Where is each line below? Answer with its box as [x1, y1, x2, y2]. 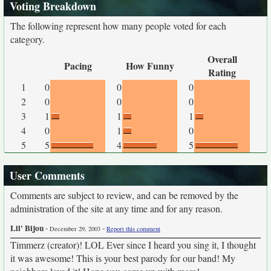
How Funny [125, 59, 174, 73]
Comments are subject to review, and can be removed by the [10, 189, 238, 201]
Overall [207, 52, 237, 66]
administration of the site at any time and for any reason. [10, 202, 223, 215]
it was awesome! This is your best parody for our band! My [10, 252, 235, 264]
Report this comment [106, 224, 160, 233]
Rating [208, 65, 236, 79]
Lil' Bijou [10, 222, 44, 234]
